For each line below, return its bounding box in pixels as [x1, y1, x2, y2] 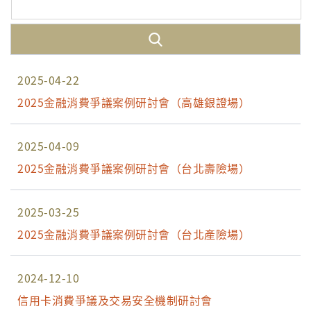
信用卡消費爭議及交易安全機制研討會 [17, 291, 212, 308]
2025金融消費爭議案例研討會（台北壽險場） [17, 159, 250, 176]
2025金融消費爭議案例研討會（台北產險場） [17, 225, 250, 242]
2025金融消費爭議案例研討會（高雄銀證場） [17, 93, 250, 110]
